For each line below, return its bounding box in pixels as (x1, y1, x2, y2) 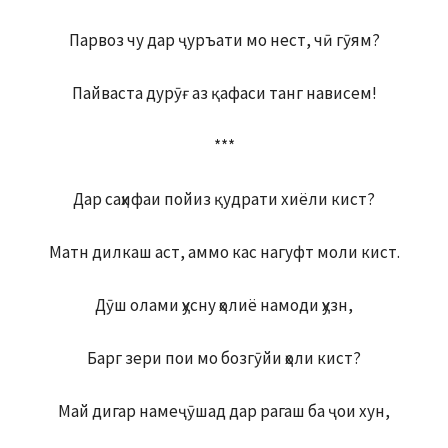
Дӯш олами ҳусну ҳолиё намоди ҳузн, (95, 294, 353, 317)
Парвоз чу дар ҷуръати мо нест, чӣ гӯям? (68, 29, 380, 52)
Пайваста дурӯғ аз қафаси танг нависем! (71, 82, 377, 105)
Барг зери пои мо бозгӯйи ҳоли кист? (87, 347, 361, 370)
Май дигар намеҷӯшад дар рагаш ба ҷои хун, (58, 400, 390, 423)
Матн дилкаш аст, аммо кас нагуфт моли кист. (48, 241, 400, 264)
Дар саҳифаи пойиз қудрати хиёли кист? (73, 188, 375, 211)
